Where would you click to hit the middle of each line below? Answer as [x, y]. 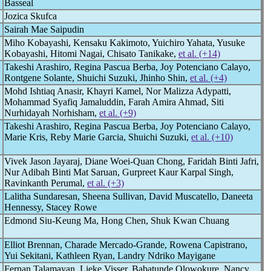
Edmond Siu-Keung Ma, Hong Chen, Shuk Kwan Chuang [117, 220]
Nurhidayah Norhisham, [52, 113]
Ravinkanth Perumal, [46, 183]
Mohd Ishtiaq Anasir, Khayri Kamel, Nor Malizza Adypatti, [118, 91]
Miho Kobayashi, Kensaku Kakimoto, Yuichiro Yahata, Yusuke [125, 43]
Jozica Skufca [31, 16]
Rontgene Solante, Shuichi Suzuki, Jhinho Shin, [97, 78]
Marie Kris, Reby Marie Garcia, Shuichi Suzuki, [98, 137]
